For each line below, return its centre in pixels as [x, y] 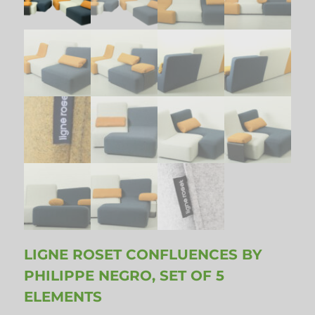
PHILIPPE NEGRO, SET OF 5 [124, 275]
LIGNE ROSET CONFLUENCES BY [143, 254]
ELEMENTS [63, 296]
